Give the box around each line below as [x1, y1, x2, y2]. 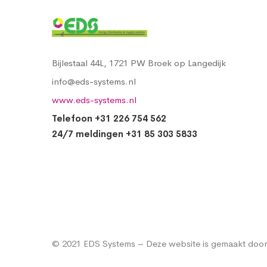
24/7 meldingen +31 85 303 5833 [52, 128, 197, 139]
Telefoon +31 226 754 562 [52, 113, 166, 124]
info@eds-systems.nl [52, 76, 136, 87]
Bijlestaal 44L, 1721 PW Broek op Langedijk [52, 57, 226, 69]
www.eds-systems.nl [52, 94, 136, 105]
